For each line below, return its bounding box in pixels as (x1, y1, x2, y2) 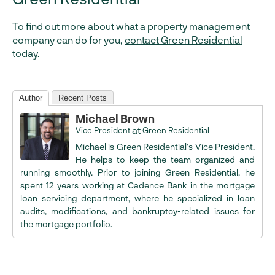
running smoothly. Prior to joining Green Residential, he (20, 167, 255, 178)
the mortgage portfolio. (20, 219, 112, 230)
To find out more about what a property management (12, 20, 250, 33)
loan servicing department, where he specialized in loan (20, 193, 255, 204)
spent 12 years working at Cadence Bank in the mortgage (20, 180, 255, 191)
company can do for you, (12, 34, 125, 46)
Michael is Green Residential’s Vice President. (76, 141, 255, 152)
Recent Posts (58, 93, 107, 103)
